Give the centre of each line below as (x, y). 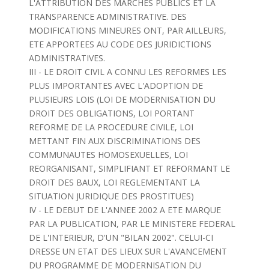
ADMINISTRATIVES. (67, 58)
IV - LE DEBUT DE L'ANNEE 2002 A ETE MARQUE (125, 210)
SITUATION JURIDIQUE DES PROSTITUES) (111, 196)
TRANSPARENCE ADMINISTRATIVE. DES (107, 17)
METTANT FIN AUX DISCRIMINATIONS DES (114, 141)
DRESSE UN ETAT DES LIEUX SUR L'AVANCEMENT (128, 251)
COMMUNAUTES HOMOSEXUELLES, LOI (108, 155)
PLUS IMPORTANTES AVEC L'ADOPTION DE (116, 86)
